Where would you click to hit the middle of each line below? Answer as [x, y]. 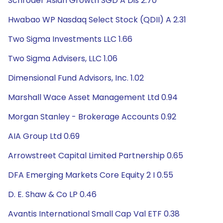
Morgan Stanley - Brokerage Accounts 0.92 [92, 117]
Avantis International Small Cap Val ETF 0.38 [94, 214]
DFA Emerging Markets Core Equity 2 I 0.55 [91, 175]
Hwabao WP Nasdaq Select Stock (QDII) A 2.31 [97, 20]
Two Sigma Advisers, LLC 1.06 [63, 58]
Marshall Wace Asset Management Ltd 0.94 [93, 97]
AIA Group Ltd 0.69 [44, 136]
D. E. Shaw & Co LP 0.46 [52, 194]
